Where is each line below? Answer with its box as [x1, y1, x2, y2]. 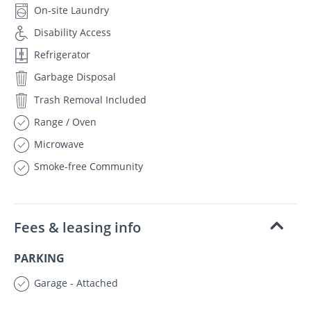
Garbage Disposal [31, 70, 116, 84]
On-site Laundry [31, 3, 109, 17]
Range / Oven [31, 115, 96, 128]
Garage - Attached [31, 276, 118, 289]
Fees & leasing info [14, 217, 141, 237]
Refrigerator [31, 48, 90, 62]
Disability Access [31, 25, 111, 39]
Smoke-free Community [31, 160, 143, 174]
